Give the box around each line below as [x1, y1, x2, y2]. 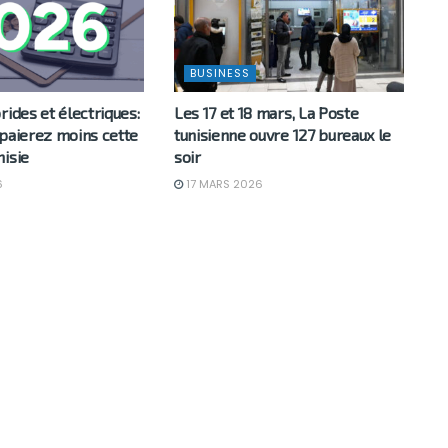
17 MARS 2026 [182, 175, 263, 192]
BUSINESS [189, 64, 250, 81]
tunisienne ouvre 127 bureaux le [173, 124, 392, 144]
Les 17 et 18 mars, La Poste [173, 102, 359, 122]
